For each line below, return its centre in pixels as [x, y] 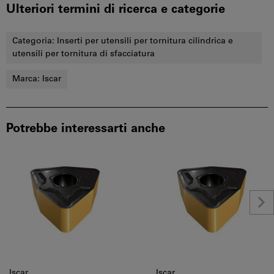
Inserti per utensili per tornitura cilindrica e [145, 41]
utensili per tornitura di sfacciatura [83, 54]
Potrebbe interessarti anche [86, 129]
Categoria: [35, 41]
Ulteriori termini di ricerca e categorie [116, 10]
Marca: [27, 79]
